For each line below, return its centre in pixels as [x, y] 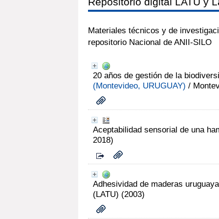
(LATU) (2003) [119, 194]
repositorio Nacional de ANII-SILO [150, 42]
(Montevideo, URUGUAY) [139, 86]
